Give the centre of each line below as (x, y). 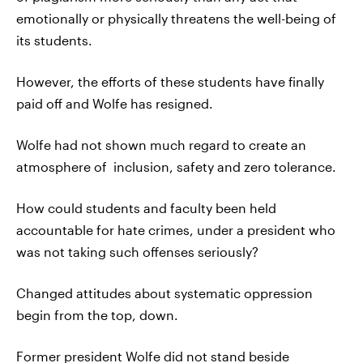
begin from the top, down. (97, 315)
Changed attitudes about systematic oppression (164, 293)
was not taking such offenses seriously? (137, 252)
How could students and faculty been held (146, 208)
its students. (54, 40)
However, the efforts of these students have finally (170, 81)
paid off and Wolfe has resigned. (115, 103)
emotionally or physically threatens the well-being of (176, 18)
